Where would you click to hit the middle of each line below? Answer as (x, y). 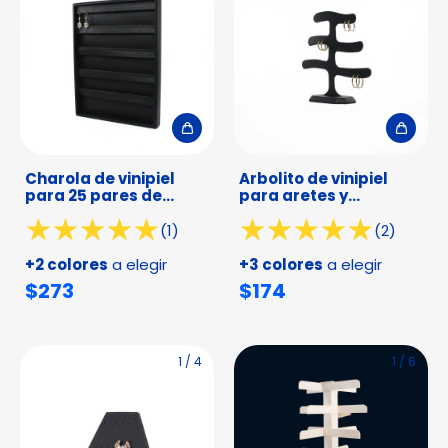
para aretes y (293, 195)
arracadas (283, 212)
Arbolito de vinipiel (313, 178)
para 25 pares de (93, 195)
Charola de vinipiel (100, 178)
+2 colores (66, 264)
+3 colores (281, 264)
